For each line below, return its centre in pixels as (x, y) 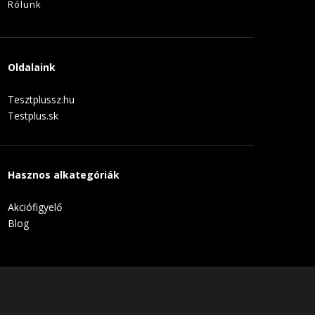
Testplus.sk (33, 115)
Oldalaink (32, 67)
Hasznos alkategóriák (64, 174)
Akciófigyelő (35, 207)
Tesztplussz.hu (41, 99)
